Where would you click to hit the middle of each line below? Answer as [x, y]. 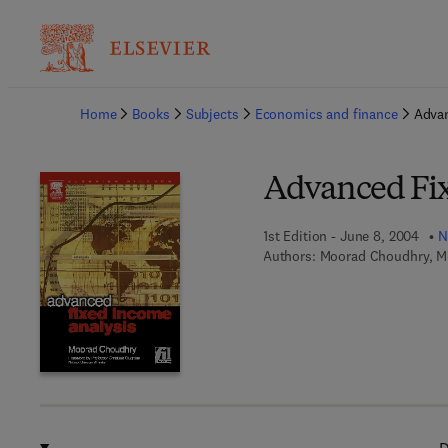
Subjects [212, 114]
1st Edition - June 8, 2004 [341, 236]
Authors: [289, 256]
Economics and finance [326, 114]
